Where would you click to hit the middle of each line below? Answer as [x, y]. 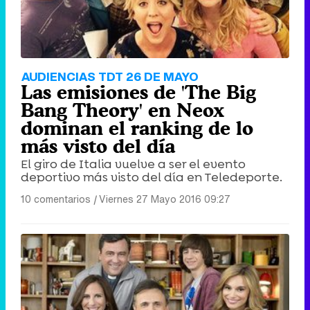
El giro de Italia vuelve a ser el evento [133, 164]
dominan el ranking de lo [137, 128]
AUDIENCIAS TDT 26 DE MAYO [110, 77]
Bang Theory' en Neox [122, 110]
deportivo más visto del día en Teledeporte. [152, 177]
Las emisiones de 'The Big [138, 92]
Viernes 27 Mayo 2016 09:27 [165, 199]
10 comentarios [56, 199]
